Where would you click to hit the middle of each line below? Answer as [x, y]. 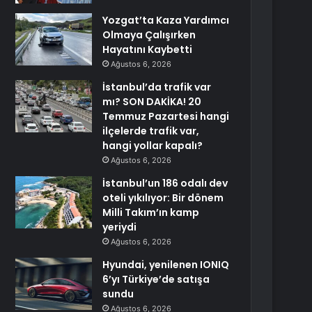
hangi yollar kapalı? [153, 146]
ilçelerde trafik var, [151, 131]
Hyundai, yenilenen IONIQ [166, 265]
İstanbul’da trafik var [157, 87]
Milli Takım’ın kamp [151, 212]
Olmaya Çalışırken [149, 35]
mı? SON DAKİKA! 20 [152, 102]
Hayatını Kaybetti [148, 49]
